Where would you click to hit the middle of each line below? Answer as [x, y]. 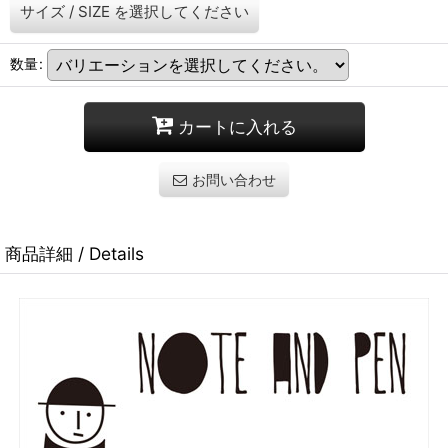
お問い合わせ [233, 179]
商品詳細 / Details [74, 253]
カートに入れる [237, 127]
